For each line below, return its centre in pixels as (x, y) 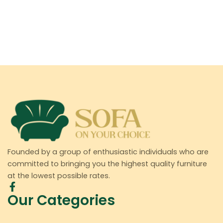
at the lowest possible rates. (59, 176)
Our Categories (61, 201)
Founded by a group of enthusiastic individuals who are (108, 152)
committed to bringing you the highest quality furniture (107, 164)
